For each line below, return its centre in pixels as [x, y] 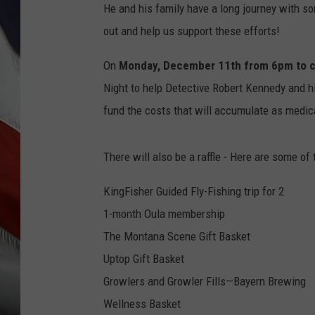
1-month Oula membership [164, 214]
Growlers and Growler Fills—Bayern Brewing [205, 282]
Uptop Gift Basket [144, 259]
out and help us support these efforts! [192, 31]
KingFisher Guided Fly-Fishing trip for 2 [194, 192]
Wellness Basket [142, 304]
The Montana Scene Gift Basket [177, 237]
